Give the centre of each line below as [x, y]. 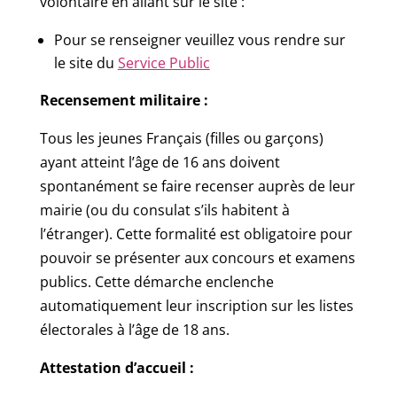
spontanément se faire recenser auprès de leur [197, 186]
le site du [86, 63]
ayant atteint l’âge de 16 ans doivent [160, 162]
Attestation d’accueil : [117, 368]
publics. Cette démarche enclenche [156, 282]
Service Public [163, 63]
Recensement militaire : [124, 100]
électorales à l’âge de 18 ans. [134, 330]
